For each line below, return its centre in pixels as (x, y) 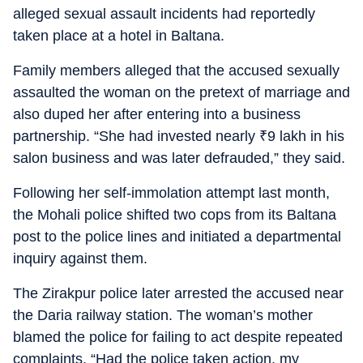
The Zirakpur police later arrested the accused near (178, 293)
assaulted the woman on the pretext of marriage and (181, 92)
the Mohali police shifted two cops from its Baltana (175, 215)
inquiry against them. (80, 258)
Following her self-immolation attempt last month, (171, 193)
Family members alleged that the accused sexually (176, 70)
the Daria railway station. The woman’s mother (163, 315)
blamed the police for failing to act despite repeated (178, 337)
